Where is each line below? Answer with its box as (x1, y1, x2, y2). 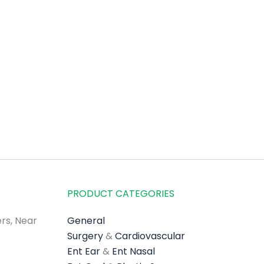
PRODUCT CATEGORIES (67, 187, 174, 200)
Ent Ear (67, 245, 100, 258)
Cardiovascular (114, 229, 185, 243)
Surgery (67, 229, 103, 243)
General (67, 214, 105, 227)
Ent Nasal (111, 245, 155, 258)
